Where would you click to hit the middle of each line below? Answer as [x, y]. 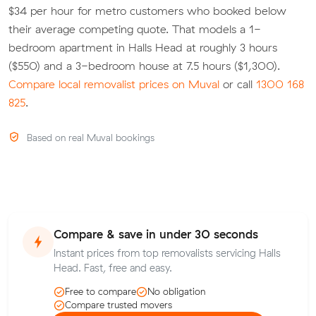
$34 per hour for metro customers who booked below [147, 10]
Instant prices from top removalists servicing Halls [167, 253]
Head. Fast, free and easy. [113, 268]
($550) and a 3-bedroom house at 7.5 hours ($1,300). [144, 65]
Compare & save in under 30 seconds [156, 234]
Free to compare [101, 292]
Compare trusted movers [119, 305]
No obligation [176, 292]
